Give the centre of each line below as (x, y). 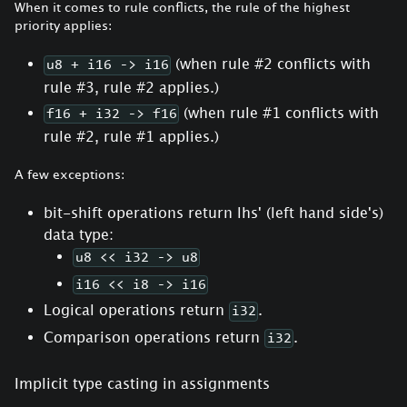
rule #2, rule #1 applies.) (131, 136)
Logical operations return (136, 310)
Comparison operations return (154, 338)
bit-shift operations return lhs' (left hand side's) (213, 212)
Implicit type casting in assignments (142, 383)
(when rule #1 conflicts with (279, 113)
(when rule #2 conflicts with (271, 64)
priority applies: (63, 25)
